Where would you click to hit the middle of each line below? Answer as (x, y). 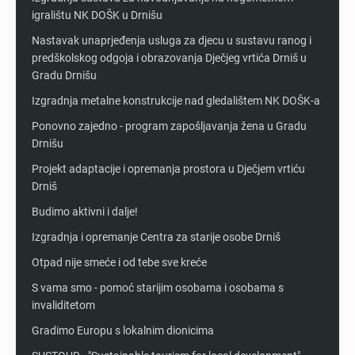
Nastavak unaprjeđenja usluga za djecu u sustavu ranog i (172, 40)
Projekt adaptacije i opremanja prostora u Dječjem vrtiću (168, 168)
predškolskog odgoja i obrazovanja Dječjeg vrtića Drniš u (169, 57)
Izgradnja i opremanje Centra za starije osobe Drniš (156, 237)
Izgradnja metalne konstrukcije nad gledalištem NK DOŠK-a (176, 100)
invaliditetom (63, 305)
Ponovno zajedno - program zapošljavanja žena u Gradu (169, 126)
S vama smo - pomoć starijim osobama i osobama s (158, 287)
